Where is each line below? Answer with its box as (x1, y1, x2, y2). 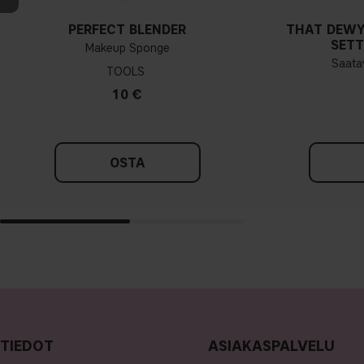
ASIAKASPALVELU (207, 336, 335, 355)
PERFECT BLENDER (68, 21, 187, 37)
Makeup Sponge (84, 41, 170, 55)
